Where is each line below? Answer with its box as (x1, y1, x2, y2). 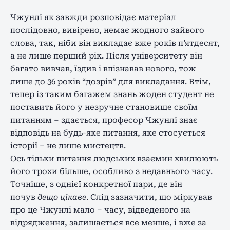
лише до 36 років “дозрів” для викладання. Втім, (10, 76, 211, 86)
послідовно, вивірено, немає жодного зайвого (10, 25, 204, 35)
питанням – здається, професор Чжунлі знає (10, 115, 198, 125)
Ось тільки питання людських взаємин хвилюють (10, 154, 218, 163)
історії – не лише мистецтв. (10, 141, 126, 150)
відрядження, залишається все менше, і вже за (10, 218, 206, 227)
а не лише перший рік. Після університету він (10, 51, 202, 61)
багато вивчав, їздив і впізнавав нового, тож (10, 64, 196, 73)
